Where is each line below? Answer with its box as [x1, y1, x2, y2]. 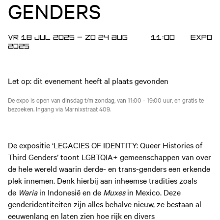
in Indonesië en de [39, 186, 103, 197]
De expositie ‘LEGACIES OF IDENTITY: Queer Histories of [8, 139, 202, 150]
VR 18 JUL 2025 [8, 32, 75, 43]
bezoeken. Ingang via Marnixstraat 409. [8, 104, 110, 113]
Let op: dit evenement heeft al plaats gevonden [8, 75, 168, 86]
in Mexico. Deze [127, 186, 181, 197]
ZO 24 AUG [85, 32, 128, 43]
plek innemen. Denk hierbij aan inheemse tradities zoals [8, 174, 197, 186]
